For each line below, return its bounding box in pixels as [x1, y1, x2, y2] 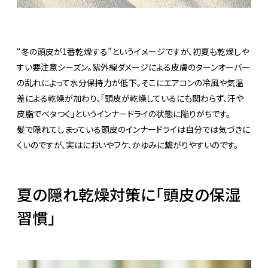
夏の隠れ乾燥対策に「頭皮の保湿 [17, 182, 240, 205]
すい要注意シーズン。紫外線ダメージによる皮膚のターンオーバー [17, 60, 250, 73]
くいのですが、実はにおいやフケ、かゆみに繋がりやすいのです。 [17, 138, 238, 151]
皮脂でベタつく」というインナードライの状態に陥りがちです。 [17, 107, 230, 120]
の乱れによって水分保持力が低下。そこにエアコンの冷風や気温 [17, 76, 243, 89]
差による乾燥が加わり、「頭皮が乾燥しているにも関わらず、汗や [17, 92, 243, 104]
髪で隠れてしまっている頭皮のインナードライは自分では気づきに [17, 123, 250, 135]
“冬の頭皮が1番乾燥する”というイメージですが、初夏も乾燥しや [17, 45, 249, 57]
